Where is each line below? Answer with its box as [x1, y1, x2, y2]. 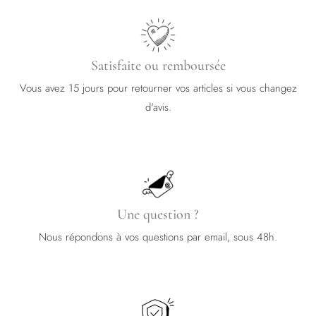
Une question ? [117, 206, 199, 224]
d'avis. [145, 99, 171, 116]
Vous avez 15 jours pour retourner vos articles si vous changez [19, 80, 297, 97]
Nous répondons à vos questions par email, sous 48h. [39, 229, 277, 245]
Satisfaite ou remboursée [90, 57, 226, 75]
